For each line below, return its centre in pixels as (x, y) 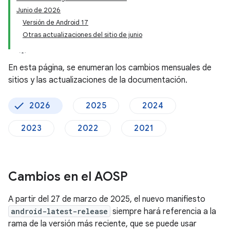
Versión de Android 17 (55, 22)
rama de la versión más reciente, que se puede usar (102, 224)
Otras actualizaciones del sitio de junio (82, 35)
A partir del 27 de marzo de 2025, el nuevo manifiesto (107, 199)
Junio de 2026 (39, 10)
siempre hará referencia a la (163, 212)
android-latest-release (59, 211)
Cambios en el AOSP (68, 177)
